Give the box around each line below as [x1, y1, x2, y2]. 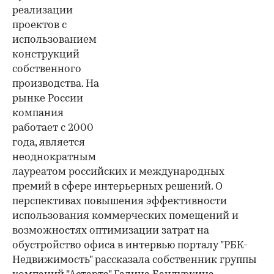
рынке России [12, 94, 83, 104]
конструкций [12, 50, 80, 60]
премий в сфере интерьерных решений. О [12, 182, 223, 192]
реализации [12, 6, 73, 16]
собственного [12, 64, 81, 75]
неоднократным [12, 152, 96, 163]
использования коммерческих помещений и [12, 211, 239, 221]
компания [12, 108, 64, 119]
